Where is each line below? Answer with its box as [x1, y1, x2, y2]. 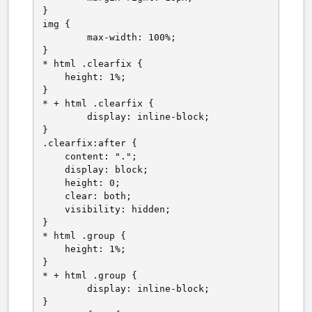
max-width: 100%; [42, 32, 87, 43]
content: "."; [42, 151, 137, 162]
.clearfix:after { [42, 138, 137, 149]
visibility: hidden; [42, 204, 171, 215]
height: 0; [42, 178, 120, 189]
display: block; [42, 164, 148, 175]
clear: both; [42, 191, 132, 202]
